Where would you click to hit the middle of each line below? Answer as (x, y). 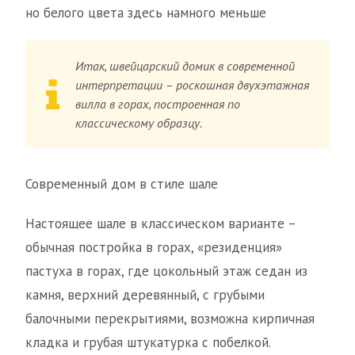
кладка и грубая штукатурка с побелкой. (148, 342)
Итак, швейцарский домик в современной (185, 66)
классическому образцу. (139, 123)
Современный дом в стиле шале (122, 184)
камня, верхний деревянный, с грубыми (145, 295)
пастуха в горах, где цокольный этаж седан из (166, 271)
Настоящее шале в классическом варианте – (160, 223)
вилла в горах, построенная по (158, 104)
